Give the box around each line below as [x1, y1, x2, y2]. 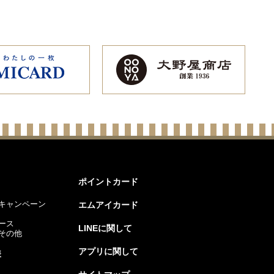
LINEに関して [78, 223, 132, 233]
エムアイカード [78, 199, 138, 210]
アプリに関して [78, 246, 138, 256]
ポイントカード [78, 176, 138, 187]
